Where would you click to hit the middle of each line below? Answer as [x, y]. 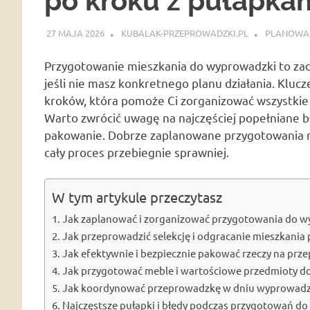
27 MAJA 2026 [75, 33]
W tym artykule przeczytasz [137, 197]
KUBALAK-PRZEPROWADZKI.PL [184, 33]
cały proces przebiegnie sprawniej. [137, 152]
